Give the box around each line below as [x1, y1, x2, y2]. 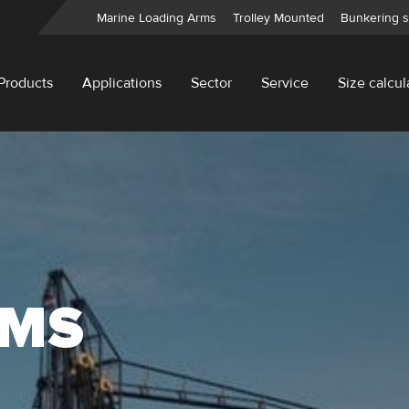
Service [260, 74, 309, 92]
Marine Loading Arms [97, 9, 216, 26]
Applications [81, 74, 162, 92]
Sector [190, 74, 232, 92]
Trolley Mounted [233, 9, 324, 26]
